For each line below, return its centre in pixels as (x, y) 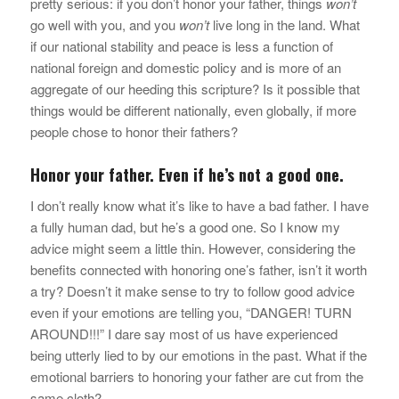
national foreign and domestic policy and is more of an (185, 68)
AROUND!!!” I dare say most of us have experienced (183, 334)
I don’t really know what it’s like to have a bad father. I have (199, 206)
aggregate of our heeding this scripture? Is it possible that (195, 89)
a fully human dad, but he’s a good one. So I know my (185, 227)
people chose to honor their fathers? (134, 132)
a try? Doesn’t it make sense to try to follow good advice (192, 291)
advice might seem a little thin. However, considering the (192, 248)
